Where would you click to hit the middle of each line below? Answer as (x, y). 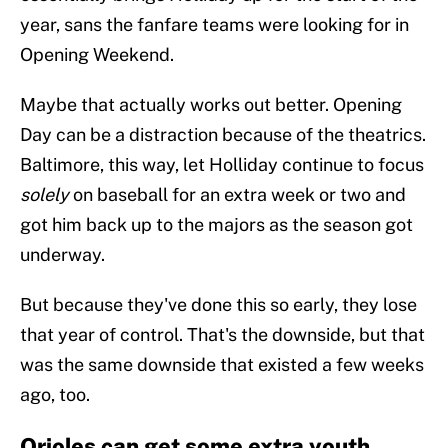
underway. (62, 255)
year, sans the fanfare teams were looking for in (214, 25)
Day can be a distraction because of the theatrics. (223, 135)
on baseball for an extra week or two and (239, 195)
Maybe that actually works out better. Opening (211, 105)
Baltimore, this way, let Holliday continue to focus (222, 165)
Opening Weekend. (97, 55)
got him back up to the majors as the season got (216, 225)
